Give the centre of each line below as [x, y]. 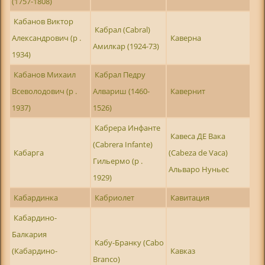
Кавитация [190, 197]
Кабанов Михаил [45, 74]
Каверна [186, 38]
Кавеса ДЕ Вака [198, 136]
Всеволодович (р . [44, 91]
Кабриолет [115, 197]
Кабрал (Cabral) [123, 29]
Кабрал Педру [120, 74]
